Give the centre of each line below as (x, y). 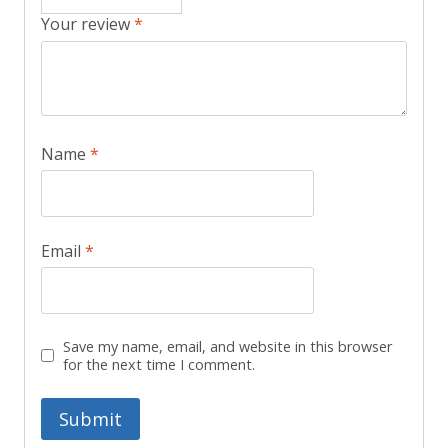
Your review (87, 24)
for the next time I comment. (158, 364)
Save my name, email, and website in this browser (227, 346)
